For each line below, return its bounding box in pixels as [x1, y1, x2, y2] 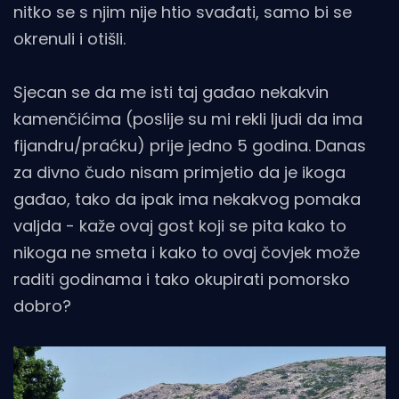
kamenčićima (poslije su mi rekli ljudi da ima [13, 108, 362, 131]
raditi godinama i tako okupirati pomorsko [13, 268, 350, 291]
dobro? [13, 295, 71, 318]
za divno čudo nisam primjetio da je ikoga [13, 161, 346, 184]
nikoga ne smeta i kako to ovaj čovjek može [13, 241, 360, 265]
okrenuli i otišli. [13, 28, 126, 51]
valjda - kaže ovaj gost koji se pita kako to [13, 215, 346, 238]
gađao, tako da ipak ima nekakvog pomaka [13, 188, 361, 211]
